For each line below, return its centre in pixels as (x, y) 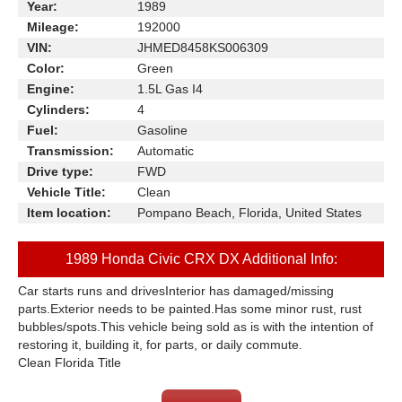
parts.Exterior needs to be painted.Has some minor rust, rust (190, 309)
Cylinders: (58, 109)
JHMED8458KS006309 (203, 48)
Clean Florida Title (70, 363)
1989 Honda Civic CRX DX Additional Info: (201, 259)
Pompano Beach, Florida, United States (249, 213)
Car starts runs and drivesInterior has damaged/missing (176, 291)
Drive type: (60, 171)
